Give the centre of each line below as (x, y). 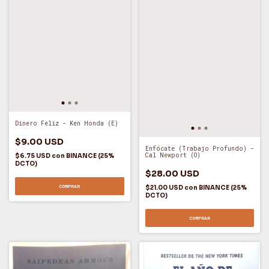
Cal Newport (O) (173, 156)
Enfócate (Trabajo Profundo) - (199, 149)
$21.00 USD (165, 188)
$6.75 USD (33, 156)
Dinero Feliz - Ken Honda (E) (67, 124)
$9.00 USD (39, 142)
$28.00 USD (172, 174)
